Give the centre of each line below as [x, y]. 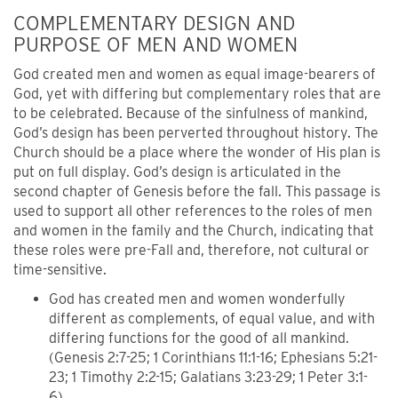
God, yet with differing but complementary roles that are [197, 94]
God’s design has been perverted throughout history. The [196, 133]
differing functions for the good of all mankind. [199, 338]
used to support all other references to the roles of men [193, 211]
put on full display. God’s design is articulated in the [177, 172]
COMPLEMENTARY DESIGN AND [154, 23]
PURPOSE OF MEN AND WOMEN [155, 44]
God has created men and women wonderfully [197, 299]
